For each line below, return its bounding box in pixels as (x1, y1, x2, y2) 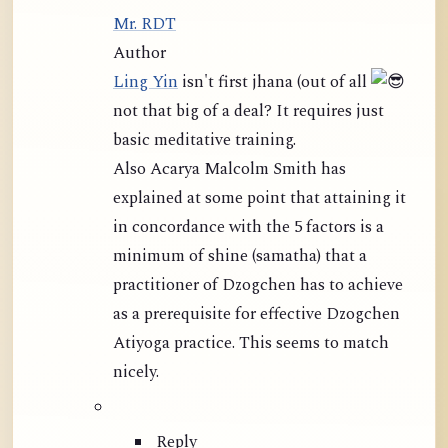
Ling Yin (113, 70, 178, 96)
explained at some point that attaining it (113, 186, 406, 212)
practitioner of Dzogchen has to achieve (113, 273, 403, 299)
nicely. (113, 360, 159, 386)
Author (113, 41, 166, 67)
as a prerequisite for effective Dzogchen (113, 302, 326, 328)
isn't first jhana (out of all (178, 70, 371, 96)
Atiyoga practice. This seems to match (113, 331, 389, 357)
